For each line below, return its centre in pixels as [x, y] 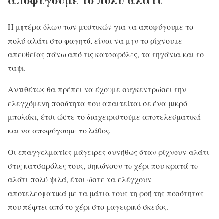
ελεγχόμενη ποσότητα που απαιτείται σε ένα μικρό [98, 103]
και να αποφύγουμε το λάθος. [59, 130]
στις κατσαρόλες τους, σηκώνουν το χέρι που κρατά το [103, 165]
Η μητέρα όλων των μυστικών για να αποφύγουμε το [100, 26]
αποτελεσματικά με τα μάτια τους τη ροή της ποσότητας [106, 193]
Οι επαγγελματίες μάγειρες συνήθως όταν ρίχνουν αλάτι [109, 152]
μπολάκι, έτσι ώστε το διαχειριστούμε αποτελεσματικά [104, 116]
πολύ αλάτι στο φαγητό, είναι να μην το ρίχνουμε [95, 40]
